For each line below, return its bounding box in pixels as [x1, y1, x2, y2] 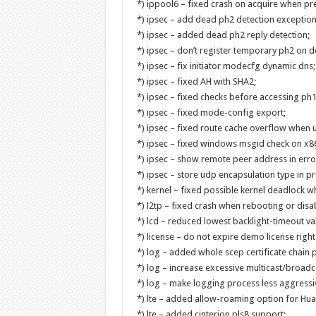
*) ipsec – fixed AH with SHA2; [136, 76, 256, 87]
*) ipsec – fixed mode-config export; [136, 107, 286, 118]
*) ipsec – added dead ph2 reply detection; [136, 30, 310, 40]
